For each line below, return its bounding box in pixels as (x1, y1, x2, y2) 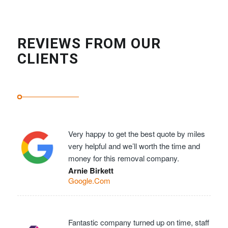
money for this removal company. (68, 152, 179, 163)
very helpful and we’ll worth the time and (68, 140, 200, 151)
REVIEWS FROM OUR (17, 35, 161, 52)
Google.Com (68, 175, 110, 186)
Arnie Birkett (68, 164, 113, 176)
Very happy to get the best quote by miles (68, 128, 205, 139)
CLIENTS (17, 50, 78, 67)
